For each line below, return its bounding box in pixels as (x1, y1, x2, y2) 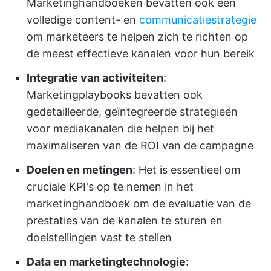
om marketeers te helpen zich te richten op (27, 30, 248, 44)
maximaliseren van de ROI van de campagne (27, 139, 253, 152)
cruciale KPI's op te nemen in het (27, 180, 194, 194)
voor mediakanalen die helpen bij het (27, 122, 214, 135)
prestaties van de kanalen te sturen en (27, 214, 223, 227)
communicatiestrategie (139, 13, 256, 27)
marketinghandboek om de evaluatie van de (27, 197, 251, 211)
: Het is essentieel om (132, 163, 241, 177)
